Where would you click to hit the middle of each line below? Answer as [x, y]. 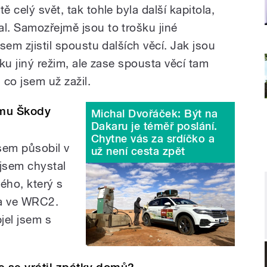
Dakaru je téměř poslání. [154, 126]
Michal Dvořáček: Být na [155, 113]
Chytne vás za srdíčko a [153, 138]
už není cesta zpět [138, 151]
